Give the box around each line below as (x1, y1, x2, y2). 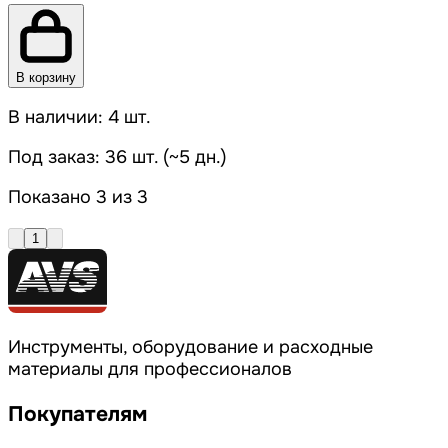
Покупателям (8, 401, 147, 428)
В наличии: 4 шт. (8, 106, 151, 129)
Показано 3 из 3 (8, 186, 148, 209)
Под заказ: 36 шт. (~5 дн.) (8, 146, 227, 169)
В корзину (16, 70, 76, 86)
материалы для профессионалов (8, 358, 292, 381)
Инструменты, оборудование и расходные (8, 336, 373, 359)
